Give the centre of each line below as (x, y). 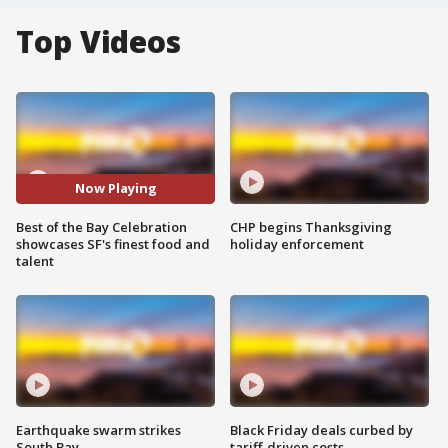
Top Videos (98, 41)
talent (35, 260)
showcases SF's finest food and (113, 243)
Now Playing (115, 188)
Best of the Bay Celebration (101, 226)
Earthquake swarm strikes (98, 429)
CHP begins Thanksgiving (311, 226)
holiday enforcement (297, 243)
